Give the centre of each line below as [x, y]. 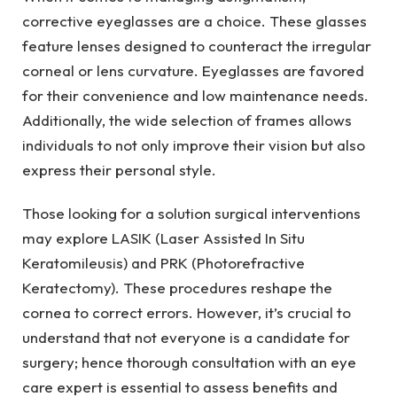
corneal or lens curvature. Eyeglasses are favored [193, 71]
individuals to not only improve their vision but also [194, 145]
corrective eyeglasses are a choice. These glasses [195, 21]
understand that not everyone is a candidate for [186, 337]
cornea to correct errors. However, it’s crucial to [187, 312]
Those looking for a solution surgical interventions [191, 213]
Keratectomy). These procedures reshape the [177, 287]
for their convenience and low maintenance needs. [195, 96]
